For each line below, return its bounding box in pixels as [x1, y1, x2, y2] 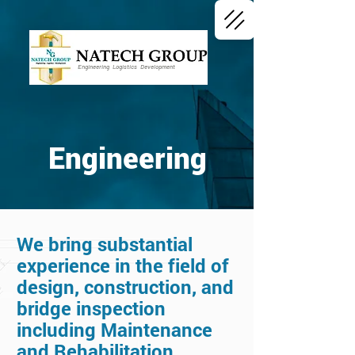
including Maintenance [17, 317, 212, 342]
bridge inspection [17, 296, 166, 321]
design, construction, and [17, 274, 234, 300]
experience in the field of [17, 253, 229, 278]
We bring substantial [17, 231, 193, 257]
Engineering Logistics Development [78, 63, 175, 71]
